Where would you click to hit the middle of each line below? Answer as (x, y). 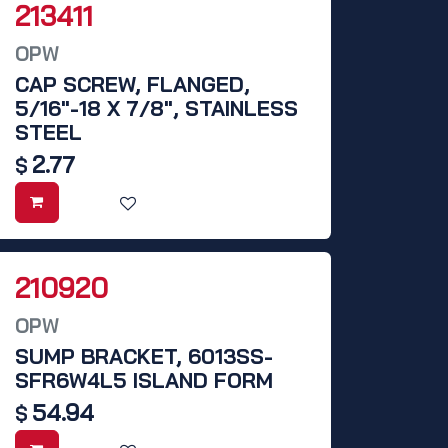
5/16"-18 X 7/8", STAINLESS (156, 107)
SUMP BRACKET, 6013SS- (144, 355)
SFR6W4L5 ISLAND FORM (144, 379)
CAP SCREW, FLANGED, (132, 83)
